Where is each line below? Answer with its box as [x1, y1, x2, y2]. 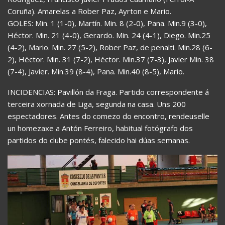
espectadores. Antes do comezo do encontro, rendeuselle [8, 110, 209, 121]
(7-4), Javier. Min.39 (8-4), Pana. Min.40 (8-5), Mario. [8, 66, 184, 76]
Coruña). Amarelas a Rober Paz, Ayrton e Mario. [8, 6, 171, 16]
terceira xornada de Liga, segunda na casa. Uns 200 [8, 98, 186, 109]
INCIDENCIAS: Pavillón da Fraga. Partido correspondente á [8, 86, 209, 97]
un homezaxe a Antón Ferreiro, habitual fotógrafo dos [8, 123, 193, 133]
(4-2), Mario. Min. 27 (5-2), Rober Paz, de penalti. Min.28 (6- [8, 42, 212, 52]
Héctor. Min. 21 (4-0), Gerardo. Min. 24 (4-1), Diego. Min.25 [8, 30, 210, 40]
